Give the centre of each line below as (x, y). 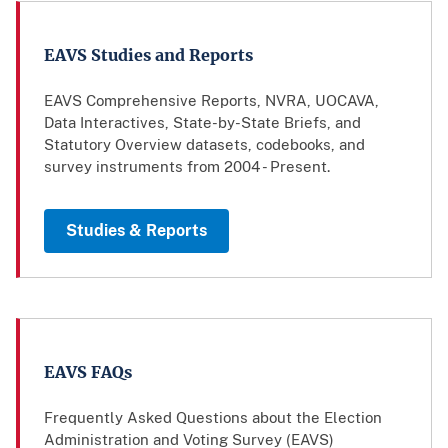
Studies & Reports (136, 230)
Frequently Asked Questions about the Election (213, 417)
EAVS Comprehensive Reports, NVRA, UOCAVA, (211, 100)
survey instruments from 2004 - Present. (187, 166)
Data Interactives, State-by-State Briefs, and (202, 122)
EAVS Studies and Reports (148, 55)
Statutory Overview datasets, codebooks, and (204, 144)
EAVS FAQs (88, 372)
